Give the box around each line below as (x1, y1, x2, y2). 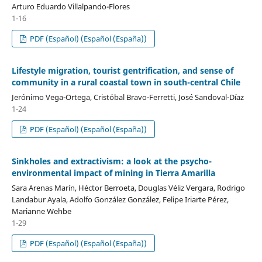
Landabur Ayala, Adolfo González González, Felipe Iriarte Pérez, (11, 194, 229, 205)
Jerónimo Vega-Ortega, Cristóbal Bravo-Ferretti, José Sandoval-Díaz (11, 91, 244, 102)
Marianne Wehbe (11, 205, 71, 216)
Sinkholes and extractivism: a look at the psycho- (11, 155, 212, 167)
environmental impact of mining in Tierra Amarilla (11, 167, 215, 178)
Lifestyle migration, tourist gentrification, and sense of (11, 64, 233, 76)
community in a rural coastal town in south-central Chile (11, 76, 240, 88)
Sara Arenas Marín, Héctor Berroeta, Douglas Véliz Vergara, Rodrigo (11, 182, 245, 193)
